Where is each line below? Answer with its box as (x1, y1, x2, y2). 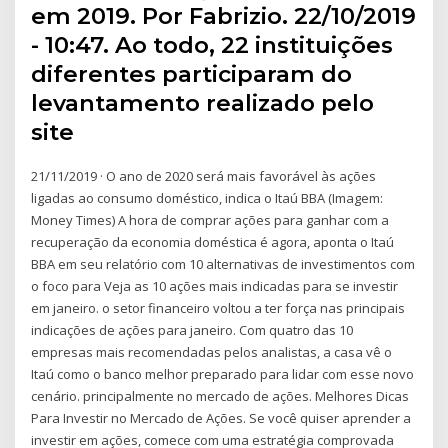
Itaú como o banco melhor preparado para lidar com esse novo (31, 364, 415, 383)
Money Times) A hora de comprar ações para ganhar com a (31, 210, 390, 229)
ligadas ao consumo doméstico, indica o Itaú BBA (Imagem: (31, 188, 384, 207)
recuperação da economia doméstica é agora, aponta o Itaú (31, 232, 395, 251)
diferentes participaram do (31, 59, 353, 88)
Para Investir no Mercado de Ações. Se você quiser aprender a (31, 408, 412, 427)
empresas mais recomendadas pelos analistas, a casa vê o (31, 342, 393, 361)
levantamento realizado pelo (31, 88, 375, 117)
